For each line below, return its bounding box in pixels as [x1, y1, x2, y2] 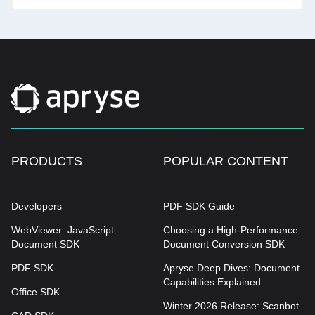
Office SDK [11, 286, 60, 298]
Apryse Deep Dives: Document [163, 262, 300, 274]
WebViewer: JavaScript [11, 224, 114, 236]
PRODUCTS [11, 154, 82, 169]
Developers [11, 200, 62, 212]
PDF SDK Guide [163, 200, 235, 212]
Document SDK [11, 238, 79, 250]
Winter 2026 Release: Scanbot [163, 300, 299, 312]
